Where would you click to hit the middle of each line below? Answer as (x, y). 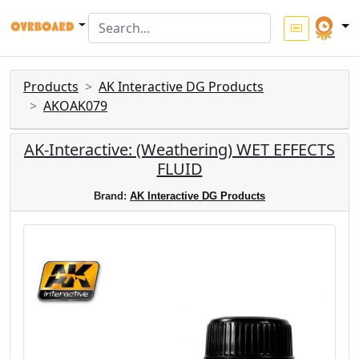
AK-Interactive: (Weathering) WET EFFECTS (179, 149)
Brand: (112, 196)
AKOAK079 (75, 106)
